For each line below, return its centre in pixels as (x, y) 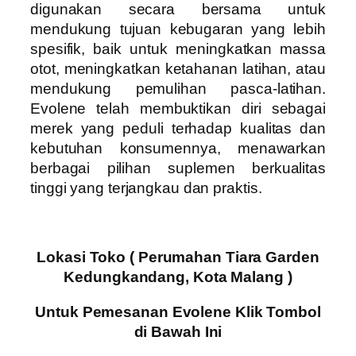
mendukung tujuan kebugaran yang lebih (178, 29)
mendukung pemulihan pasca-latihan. (178, 89)
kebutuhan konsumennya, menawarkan (178, 149)
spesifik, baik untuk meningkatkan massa (178, 49)
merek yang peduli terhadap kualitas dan (178, 129)
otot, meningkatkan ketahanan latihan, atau (178, 69)
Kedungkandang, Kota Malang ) (178, 277)
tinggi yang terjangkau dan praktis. (146, 188)
